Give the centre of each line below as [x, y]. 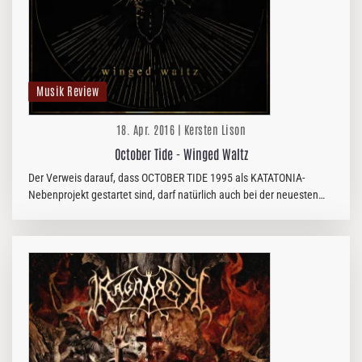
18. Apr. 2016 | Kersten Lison [181, 129]
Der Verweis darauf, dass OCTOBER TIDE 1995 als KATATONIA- [166, 178]
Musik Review [67, 90]
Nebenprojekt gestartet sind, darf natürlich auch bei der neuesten [173, 195]
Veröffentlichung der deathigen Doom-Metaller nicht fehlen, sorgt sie [181, 212]
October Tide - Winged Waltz [181, 154]
